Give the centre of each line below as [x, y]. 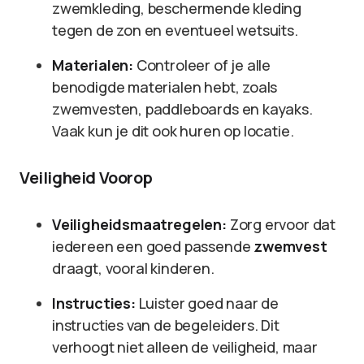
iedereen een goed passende [153, 246]
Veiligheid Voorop [86, 178]
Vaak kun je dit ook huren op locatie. [173, 131]
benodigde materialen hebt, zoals [165, 87]
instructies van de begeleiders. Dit [166, 325]
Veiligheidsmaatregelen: [139, 224]
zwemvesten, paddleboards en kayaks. [182, 109]
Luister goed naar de [207, 303]
